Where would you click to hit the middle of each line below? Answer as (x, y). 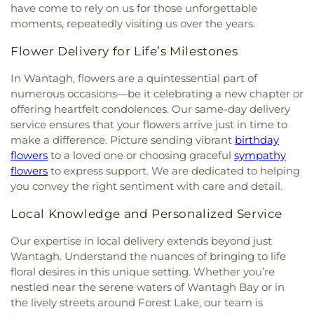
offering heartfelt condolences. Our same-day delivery (150, 109)
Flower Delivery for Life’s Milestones (124, 52)
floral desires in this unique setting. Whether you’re (143, 272)
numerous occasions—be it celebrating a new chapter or (157, 94)
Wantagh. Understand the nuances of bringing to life (148, 257)
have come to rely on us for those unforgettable (134, 8)
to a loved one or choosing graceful (141, 156)
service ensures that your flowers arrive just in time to (149, 125)
